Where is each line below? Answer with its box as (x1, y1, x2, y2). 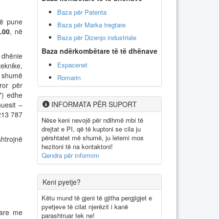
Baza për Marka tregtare (57, 20, 126, 29)
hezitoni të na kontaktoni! (42, 141, 113, 151)
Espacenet (57, 60, 88, 69)
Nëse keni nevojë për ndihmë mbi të (42, 115, 143, 125)
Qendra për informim (42, 150, 99, 160)
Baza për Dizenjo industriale (57, 32, 136, 42)
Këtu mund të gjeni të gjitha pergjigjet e (42, 193, 152, 202)
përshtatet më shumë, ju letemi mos (42, 132, 144, 142)
